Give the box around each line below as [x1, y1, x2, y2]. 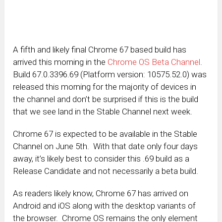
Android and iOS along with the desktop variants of [13, 201, 196, 211]
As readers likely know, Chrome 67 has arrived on [13, 188, 189, 199]
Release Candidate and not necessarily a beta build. [13, 166, 199, 176]
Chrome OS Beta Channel [108, 57, 201, 67]
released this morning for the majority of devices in [13, 82, 197, 92]
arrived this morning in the [13, 57, 108, 67]
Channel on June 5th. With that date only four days [13, 141, 198, 152]
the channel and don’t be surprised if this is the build [13, 94, 199, 105]
